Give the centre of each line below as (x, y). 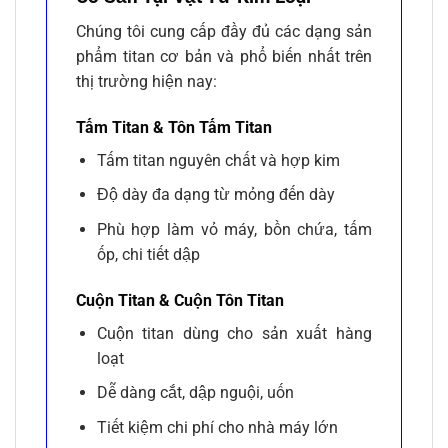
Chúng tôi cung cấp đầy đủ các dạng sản (224, 31)
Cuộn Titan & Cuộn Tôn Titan (180, 300)
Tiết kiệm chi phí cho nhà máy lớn (217, 427)
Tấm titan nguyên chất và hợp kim (218, 160)
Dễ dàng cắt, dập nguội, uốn (195, 393)
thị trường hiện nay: (146, 81)
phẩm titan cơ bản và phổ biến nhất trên (224, 56)
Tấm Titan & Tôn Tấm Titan (174, 127)
